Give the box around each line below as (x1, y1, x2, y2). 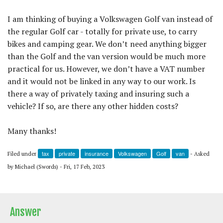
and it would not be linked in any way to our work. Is (7, 75, 196, 87)
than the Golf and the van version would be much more (7, 50, 206, 62)
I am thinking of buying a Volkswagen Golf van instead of (7, 13, 213, 24)
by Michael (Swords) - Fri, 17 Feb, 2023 (7, 163, 105, 170)
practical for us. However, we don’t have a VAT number (7, 63, 205, 74)
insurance (85, 149, 109, 157)
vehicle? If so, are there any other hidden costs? (7, 100, 178, 111)
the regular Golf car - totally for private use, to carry (7, 25, 197, 37)
